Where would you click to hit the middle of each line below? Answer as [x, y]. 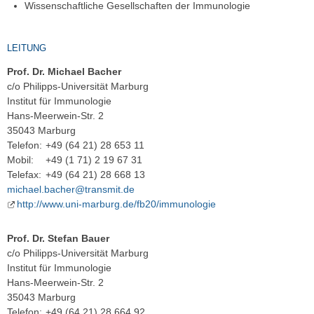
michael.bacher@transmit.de [71, 190]
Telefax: [24, 175]
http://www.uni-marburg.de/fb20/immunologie [116, 204]
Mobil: [20, 160]
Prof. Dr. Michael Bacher [64, 72]
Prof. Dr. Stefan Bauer [58, 239]
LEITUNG [27, 48]
